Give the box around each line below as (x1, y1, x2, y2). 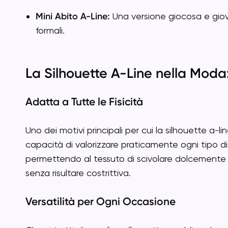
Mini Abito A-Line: (36, 11, 110, 22)
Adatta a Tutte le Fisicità (25, 95, 143, 108)
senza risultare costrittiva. (25, 167, 131, 178)
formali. (36, 25, 65, 36)
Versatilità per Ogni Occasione (25, 195, 176, 208)
